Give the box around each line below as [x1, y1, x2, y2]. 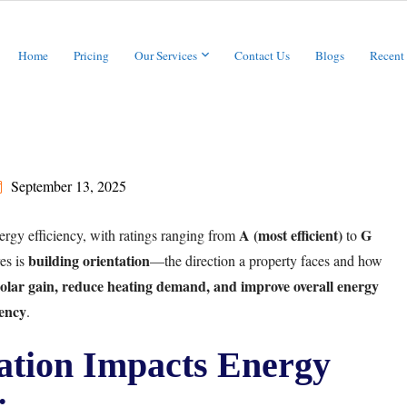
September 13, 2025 [10, 176, 126, 195]
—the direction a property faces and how [149, 251, 382, 270]
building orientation [27, 250, 150, 271]
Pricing [73, 47, 109, 64]
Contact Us [233, 47, 290, 64]
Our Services [134, 47, 197, 64]
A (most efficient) [238, 224, 342, 245]
